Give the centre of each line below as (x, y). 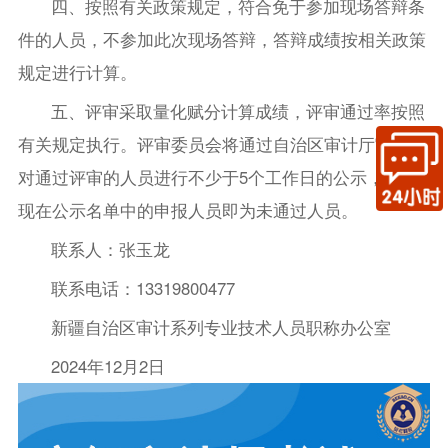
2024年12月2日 (108, 366)
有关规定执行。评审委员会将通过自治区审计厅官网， (221, 144)
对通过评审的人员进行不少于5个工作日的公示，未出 (217, 177)
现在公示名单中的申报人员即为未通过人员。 (187, 210)
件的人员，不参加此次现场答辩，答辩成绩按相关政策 (221, 39)
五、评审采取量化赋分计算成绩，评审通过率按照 (238, 111)
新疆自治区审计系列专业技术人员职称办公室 (221, 327)
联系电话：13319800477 (143, 288)
